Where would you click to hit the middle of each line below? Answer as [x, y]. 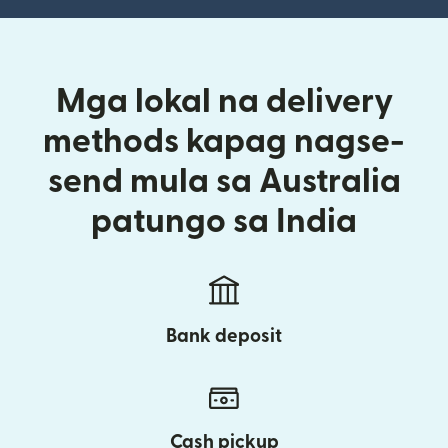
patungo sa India [224, 222]
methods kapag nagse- [224, 142]
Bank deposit [224, 337]
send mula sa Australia [224, 182]
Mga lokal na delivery [224, 102]
